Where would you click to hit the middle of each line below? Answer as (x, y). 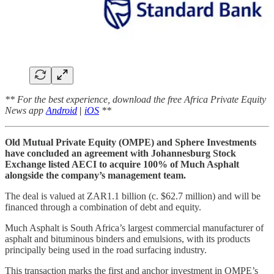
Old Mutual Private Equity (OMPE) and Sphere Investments (131, 142)
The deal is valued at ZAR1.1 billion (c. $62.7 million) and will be (133, 196)
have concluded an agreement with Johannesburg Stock (120, 153)
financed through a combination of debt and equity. (103, 207)
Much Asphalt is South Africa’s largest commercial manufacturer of (134, 228)
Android (61, 110)
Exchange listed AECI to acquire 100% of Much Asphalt (122, 164)
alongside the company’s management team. (95, 175)
